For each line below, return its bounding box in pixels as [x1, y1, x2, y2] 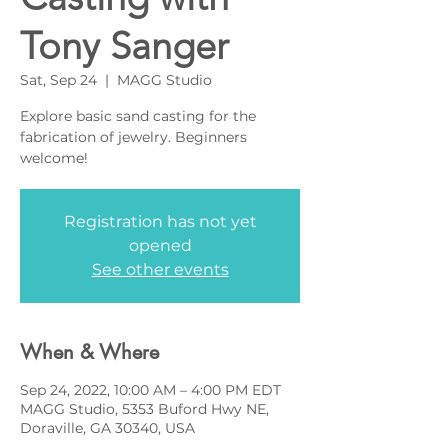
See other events [91, 260, 229, 279]
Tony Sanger [20, 23, 229, 69]
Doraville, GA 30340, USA [20, 419, 195, 437]
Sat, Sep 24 [20, 71, 97, 89]
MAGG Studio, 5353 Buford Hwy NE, [20, 400, 269, 418]
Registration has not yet [63, 212, 257, 231]
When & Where [20, 339, 159, 365]
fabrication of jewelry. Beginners [20, 128, 247, 146]
